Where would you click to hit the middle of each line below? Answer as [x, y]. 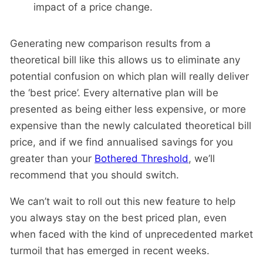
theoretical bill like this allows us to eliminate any [125, 60]
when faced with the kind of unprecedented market [131, 235]
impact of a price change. [93, 7]
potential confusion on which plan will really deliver [129, 77]
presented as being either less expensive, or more [128, 109]
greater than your [52, 159]
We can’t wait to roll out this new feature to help [123, 202]
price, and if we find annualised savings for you [122, 142]
